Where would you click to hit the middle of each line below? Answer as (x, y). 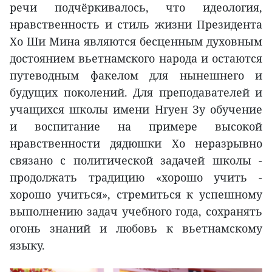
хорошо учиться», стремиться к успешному (136, 194)
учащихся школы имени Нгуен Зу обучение (136, 109)
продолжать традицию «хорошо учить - (136, 177)
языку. (27, 245)
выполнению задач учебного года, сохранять (136, 211)
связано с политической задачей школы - (136, 160)
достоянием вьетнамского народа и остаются (136, 58)
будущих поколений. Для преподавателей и (136, 92)
